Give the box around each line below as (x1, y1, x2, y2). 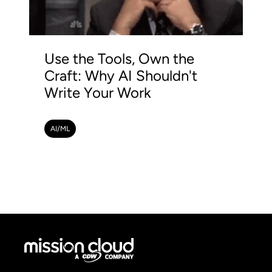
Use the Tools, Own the (44, 50, 194, 67)
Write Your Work (44, 84, 151, 101)
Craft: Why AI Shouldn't (44, 67, 197, 84)
